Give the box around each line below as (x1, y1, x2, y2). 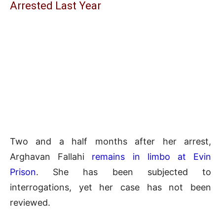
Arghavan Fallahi (10, 151, 92, 162)
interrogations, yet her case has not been (10, 182, 211, 192)
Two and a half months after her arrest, (10, 136, 211, 147)
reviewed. (10, 197, 50, 208)
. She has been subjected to (36, 166, 211, 177)
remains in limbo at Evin (92, 151, 212, 162)
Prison (10, 166, 36, 177)
